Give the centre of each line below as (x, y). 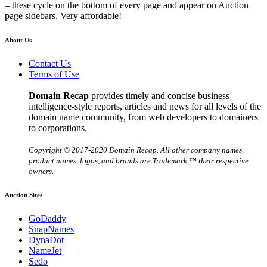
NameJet (45, 251)
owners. (41, 172)
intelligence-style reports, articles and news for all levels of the (145, 107)
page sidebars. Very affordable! (63, 16)
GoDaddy (47, 219)
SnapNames (51, 229)
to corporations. (58, 128)
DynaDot (46, 240)
